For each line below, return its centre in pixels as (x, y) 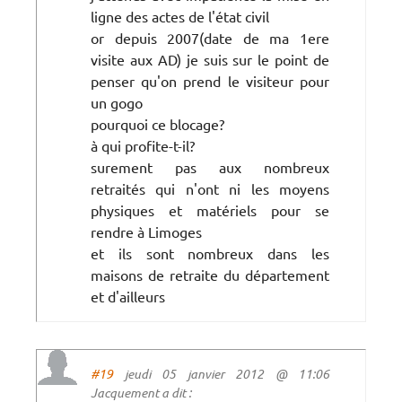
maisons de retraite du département (210, 274)
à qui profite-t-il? (143, 145)
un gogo (117, 102)
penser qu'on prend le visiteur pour (210, 80)
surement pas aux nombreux (210, 166)
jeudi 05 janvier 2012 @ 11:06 (221, 373)
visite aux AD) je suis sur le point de (210, 59)
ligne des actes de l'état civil (180, 16)
